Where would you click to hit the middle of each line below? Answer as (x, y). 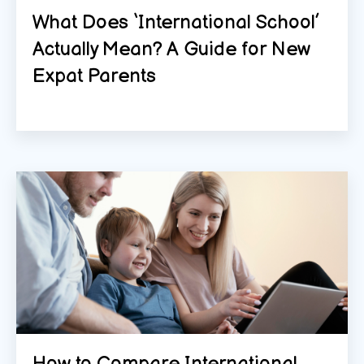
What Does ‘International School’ (175, 22)
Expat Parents (94, 76)
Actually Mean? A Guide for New (171, 49)
